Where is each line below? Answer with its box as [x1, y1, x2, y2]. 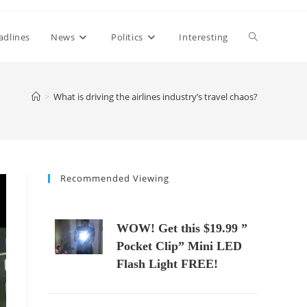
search [249, 132, 280, 145]
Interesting [179, 31, 228, 43]
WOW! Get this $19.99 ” [116, 221, 247, 235]
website [249, 81, 284, 94]
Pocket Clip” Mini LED [116, 239, 242, 253]
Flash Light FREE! [116, 257, 218, 271]
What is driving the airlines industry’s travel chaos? [53, 90, 258, 103]
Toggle [249, 30, 279, 43]
